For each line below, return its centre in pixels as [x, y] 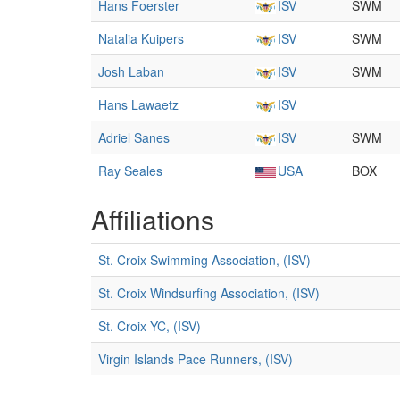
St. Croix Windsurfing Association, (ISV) [209, 293]
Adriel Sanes [134, 137]
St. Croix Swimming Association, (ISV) [204, 260]
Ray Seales [130, 171]
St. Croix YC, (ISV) [150, 326]
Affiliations [153, 219]
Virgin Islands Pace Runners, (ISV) [196, 359]
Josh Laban [131, 71]
